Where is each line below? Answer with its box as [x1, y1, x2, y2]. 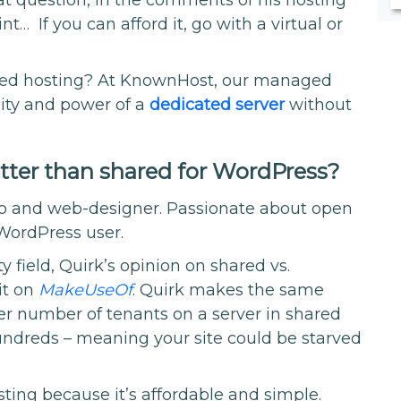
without [285, 95, 353, 115]
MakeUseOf [38, 279, 133, 300]
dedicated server [149, 95, 286, 115]
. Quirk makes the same [132, 279, 325, 300]
